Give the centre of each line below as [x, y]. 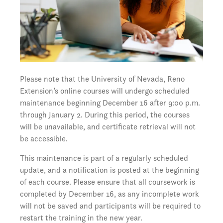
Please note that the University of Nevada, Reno [102, 79]
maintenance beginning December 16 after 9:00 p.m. [110, 103]
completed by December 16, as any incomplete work [110, 194]
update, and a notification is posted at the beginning [110, 170]
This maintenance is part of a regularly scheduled [104, 158]
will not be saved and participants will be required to [110, 206]
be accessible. [44, 139]
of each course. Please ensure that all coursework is [108, 182]
